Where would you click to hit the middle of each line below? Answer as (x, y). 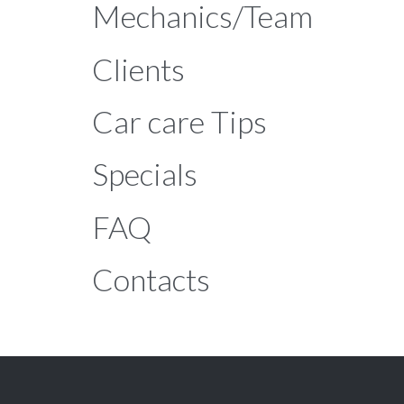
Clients (138, 69)
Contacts (151, 280)
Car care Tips (179, 121)
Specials (145, 174)
